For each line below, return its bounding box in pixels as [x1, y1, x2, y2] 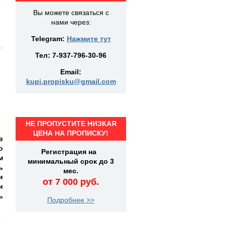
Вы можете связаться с [33, 9, 109, 17]
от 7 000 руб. [43, 177, 99, 187]
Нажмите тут [66, 35, 111, 43]
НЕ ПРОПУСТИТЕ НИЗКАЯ [25, 120, 117, 128]
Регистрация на [41, 148, 100, 156]
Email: [60, 68, 81, 76]
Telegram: [31, 35, 67, 43]
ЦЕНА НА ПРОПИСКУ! [33, 129, 108, 137]
